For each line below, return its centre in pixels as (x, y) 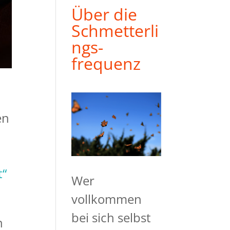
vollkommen (107, 199)
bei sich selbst (111, 217)
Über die (104, 14)
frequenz (106, 64)
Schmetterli (115, 31)
